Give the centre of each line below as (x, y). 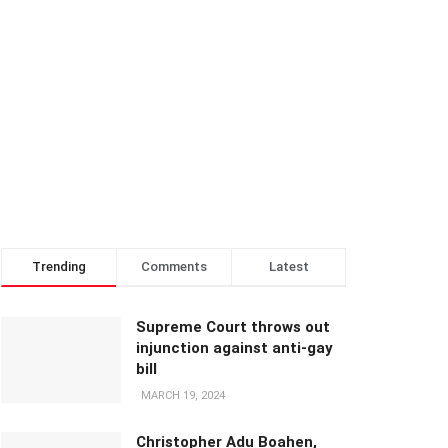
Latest (288, 266)
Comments (174, 266)
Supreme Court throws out (233, 327)
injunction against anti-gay (234, 348)
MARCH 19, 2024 (181, 395)
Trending (59, 266)
